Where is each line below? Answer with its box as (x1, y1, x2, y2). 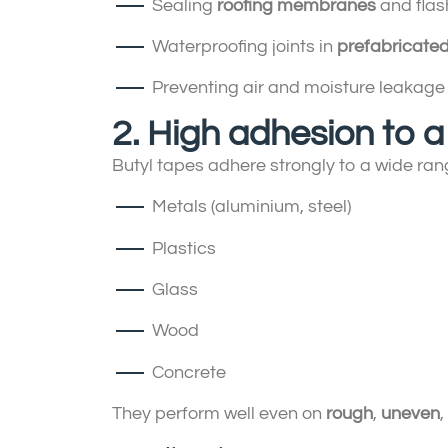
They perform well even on (112, 404, 326, 424)
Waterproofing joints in (152, 36, 337, 56)
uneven (381, 404, 440, 424)
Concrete (152, 362, 226, 382)
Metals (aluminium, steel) (152, 197, 351, 217)
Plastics (152, 238, 216, 258)
